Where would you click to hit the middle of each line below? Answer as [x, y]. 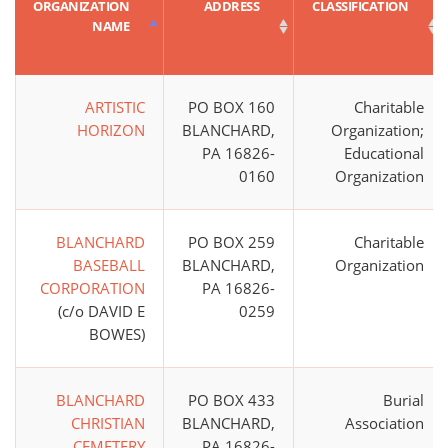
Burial [403, 400]
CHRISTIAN [108, 423]
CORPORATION [92, 288]
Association [384, 423]
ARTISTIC [115, 107]
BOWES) [117, 334]
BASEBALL [109, 265]
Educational [384, 153]
